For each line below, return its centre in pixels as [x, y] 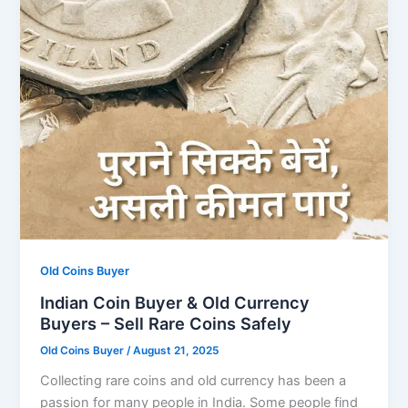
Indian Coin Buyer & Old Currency [175, 302]
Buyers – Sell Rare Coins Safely [166, 323]
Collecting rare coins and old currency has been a [194, 381]
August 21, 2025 [176, 351]
